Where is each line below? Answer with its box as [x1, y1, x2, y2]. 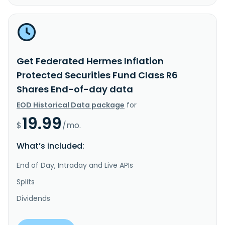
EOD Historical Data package [17, 99, 125, 110]
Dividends [17, 193, 50, 203]
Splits [17, 176, 35, 187]
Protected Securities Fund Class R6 [17, 68, 178, 81]
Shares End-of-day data [17, 82, 133, 95]
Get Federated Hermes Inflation [17, 54, 164, 67]
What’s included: [17, 140, 84, 152]
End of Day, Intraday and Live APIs [17, 160, 133, 170]
